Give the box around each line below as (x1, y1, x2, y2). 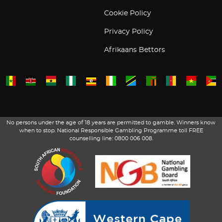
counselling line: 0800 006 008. (69, 136, 153, 141)
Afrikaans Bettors (104, 47, 165, 54)
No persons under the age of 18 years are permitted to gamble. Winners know (6, 120, 216, 125)
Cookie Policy (104, 10, 151, 17)
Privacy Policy (104, 28, 153, 35)
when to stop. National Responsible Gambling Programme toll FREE (19, 128, 203, 133)
